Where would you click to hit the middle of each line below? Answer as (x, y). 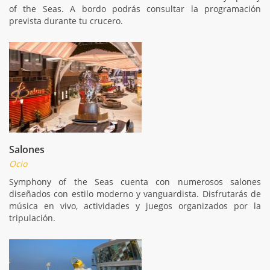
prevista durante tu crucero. (66, 20)
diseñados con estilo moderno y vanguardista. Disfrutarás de (135, 193)
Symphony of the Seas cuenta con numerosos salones (135, 181)
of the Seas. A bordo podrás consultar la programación (135, 8)
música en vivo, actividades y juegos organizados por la (135, 206)
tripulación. (32, 218)
